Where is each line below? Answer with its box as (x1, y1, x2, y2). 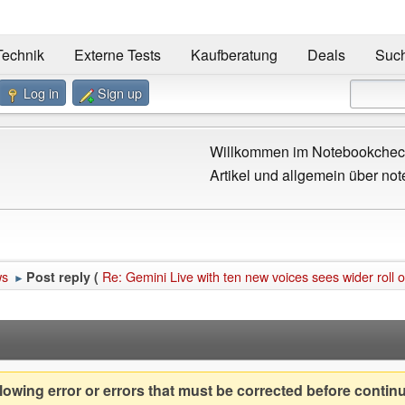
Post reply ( (26, 268, 99, 287)
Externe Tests (73, 44, 161, 66)
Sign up (98, 83, 142, 103)
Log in (24, 83, 59, 103)
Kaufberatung (190, 44, 278, 66)
